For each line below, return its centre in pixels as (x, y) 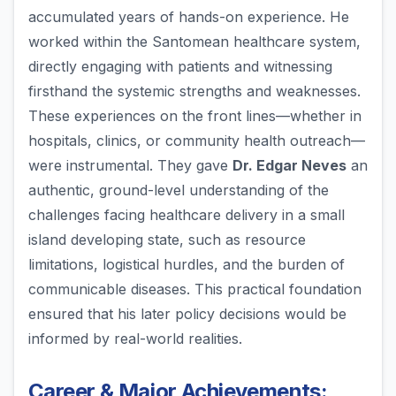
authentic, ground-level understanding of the (179, 190)
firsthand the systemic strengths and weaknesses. (194, 91)
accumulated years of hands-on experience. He (189, 17)
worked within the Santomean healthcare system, (194, 42)
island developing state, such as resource (167, 240)
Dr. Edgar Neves (289, 166)
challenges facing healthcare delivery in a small (187, 215)
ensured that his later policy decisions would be (187, 314)
